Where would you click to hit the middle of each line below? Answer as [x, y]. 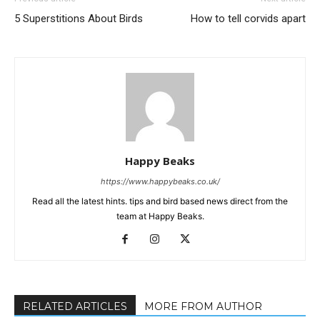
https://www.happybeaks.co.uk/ [160, 182]
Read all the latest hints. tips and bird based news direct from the [160, 201]
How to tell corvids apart [248, 19]
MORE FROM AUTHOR [203, 307]
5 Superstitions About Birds [79, 19]
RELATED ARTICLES [75, 307]
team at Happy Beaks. [160, 216]
